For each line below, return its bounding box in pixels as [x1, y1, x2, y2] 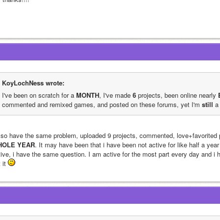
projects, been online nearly [136, 90, 218, 100]
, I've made [99, 90, 133, 100]
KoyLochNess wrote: [2, 78, 64, 87]
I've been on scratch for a [2, 90, 76, 100]
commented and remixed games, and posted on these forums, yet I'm [2, 100, 202, 109]
